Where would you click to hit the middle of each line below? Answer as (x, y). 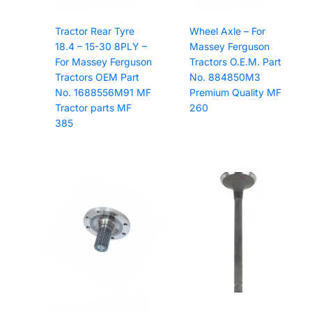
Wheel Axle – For (227, 31)
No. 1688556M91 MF (103, 93)
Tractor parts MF (93, 108)
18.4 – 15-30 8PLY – (101, 47)
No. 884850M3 (225, 77)
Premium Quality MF (235, 93)
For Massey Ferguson (103, 62)
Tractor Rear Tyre (94, 31)
